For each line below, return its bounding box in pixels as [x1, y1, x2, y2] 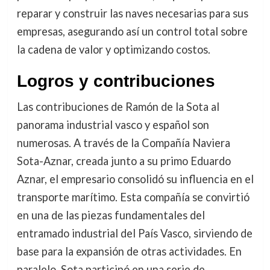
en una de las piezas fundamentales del [16, 209, 205, 222]
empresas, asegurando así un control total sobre [16, 25, 248, 39]
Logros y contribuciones [16, 72, 215, 91]
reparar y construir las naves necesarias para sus [16, 7, 248, 20]
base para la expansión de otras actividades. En [16, 245, 242, 259]
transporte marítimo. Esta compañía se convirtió [16, 190, 250, 204]
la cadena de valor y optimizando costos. [16, 43, 210, 57]
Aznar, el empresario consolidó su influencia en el [16, 172, 254, 186]
